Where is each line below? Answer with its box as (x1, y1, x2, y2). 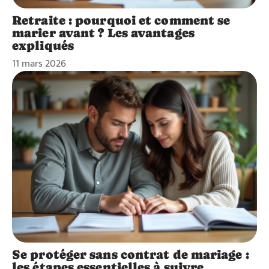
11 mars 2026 (12, 55, 66, 72)
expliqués (12, 38, 74, 53)
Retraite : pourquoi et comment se (12, 13, 231, 28)
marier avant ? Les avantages (12, 25, 195, 40)
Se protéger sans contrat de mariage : (12, 247, 249, 262)
